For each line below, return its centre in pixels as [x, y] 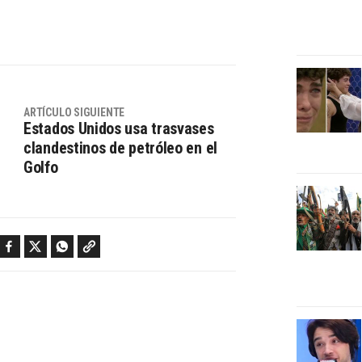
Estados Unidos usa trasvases [119, 128]
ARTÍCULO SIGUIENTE [74, 112]
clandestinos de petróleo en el [120, 147]
